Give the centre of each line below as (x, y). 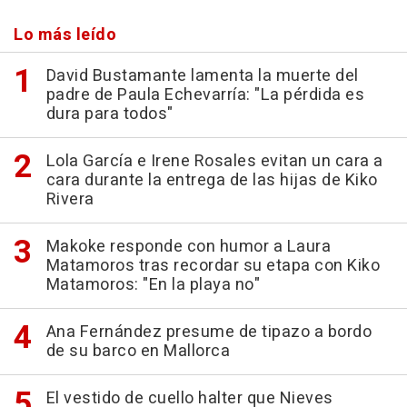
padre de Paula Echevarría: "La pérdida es (205, 94)
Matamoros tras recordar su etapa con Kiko (213, 265)
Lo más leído (65, 35)
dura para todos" (109, 114)
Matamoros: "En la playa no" (153, 284)
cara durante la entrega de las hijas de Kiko (212, 180)
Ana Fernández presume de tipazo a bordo (208, 332)
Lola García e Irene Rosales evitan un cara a (214, 161)
